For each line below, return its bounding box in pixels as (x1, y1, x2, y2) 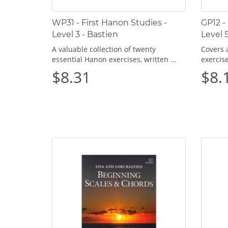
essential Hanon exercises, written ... (52, 54, 177, 64)
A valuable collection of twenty (52, 44, 156, 54)
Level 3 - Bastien (52, 29, 118, 39)
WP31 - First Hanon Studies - (52, 17, 167, 27)
